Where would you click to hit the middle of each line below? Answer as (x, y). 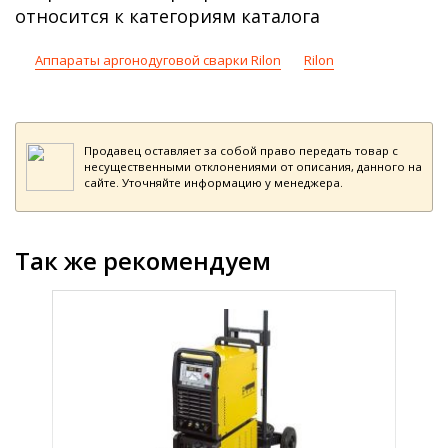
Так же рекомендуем (143, 260)
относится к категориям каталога (167, 16)
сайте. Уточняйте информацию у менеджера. (213, 182)
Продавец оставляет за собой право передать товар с (241, 150)
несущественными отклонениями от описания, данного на (253, 166)
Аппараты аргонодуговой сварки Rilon (158, 60)
